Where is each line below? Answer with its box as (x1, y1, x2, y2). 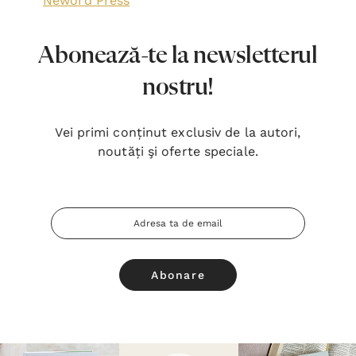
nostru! (142, 75, 214, 100)
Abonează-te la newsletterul (38, 43, 318, 68)
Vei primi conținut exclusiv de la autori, (55, 125, 301, 140)
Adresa (51, 211, 84, 222)
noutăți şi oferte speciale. (98, 144, 258, 159)
